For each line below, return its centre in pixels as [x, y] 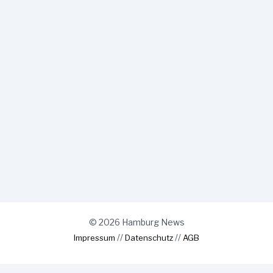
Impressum [94, 238]
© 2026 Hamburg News [136, 222]
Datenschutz [149, 238]
